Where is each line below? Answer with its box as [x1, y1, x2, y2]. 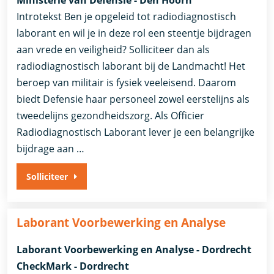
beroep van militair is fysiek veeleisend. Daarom [17, 76, 237, 90]
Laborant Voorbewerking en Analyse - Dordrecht [17, 242, 252, 256]
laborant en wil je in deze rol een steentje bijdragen [17, 26, 252, 40]
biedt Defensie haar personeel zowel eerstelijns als [17, 92, 250, 106]
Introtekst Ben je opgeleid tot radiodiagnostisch [17, 10, 237, 24]
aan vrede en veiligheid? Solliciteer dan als [17, 43, 210, 57]
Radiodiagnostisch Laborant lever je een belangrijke [17, 125, 255, 139]
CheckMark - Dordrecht [17, 259, 130, 273]
